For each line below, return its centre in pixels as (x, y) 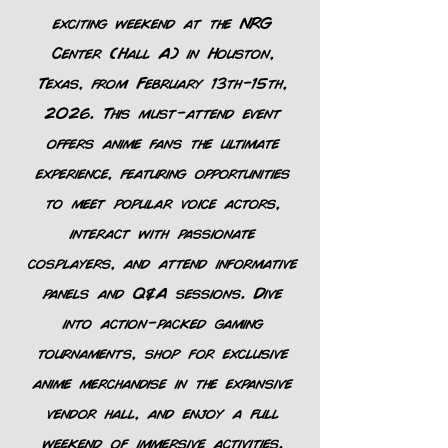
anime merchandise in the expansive (162, 381)
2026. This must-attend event (162, 111)
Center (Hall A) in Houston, (162, 51)
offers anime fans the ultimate (162, 141)
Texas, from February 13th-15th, (162, 81)
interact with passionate (162, 231)
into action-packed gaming (162, 321)
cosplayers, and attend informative (162, 261)
